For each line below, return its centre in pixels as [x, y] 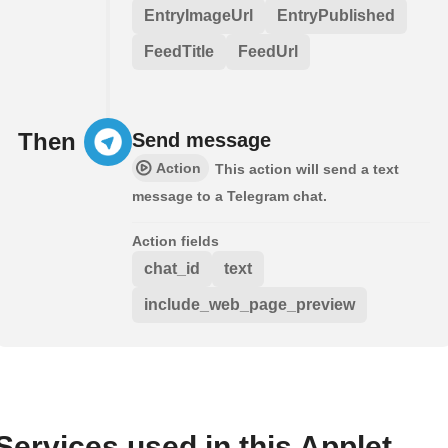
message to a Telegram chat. [229, 195]
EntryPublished [336, 15]
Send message [201, 139]
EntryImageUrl [198, 15]
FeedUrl [268, 51]
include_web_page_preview [249, 304]
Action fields [175, 240]
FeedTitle [179, 51]
